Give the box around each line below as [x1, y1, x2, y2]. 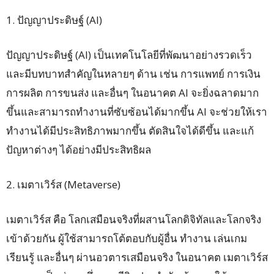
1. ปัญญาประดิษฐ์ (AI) [6, 13, 102, 28]
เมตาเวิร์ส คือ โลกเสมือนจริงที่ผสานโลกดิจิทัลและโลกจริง [6, 212, 261, 227]
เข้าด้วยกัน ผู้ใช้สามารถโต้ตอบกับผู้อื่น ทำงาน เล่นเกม [6, 231, 247, 246]
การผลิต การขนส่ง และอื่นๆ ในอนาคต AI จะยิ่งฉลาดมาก [6, 86, 259, 100]
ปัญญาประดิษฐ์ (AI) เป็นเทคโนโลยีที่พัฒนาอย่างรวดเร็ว [6, 48, 252, 62]
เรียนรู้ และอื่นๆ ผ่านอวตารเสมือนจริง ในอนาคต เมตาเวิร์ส [6, 250, 268, 265]
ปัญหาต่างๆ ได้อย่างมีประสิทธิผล [6, 143, 151, 157]
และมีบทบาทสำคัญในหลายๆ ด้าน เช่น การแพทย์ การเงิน [6, 67, 261, 81]
